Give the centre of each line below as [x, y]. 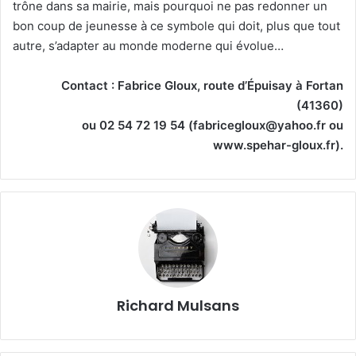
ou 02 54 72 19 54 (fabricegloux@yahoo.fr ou [213, 125]
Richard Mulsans [178, 305]
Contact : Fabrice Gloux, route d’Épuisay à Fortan [202, 85]
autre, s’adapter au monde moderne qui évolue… [148, 45]
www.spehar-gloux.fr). [278, 145]
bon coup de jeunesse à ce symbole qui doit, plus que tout [176, 25]
